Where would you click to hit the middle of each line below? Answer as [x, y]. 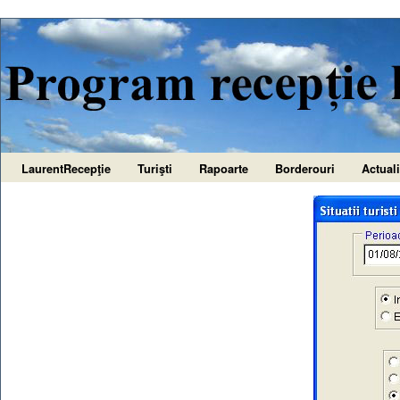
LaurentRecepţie [66, 169]
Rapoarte [224, 169]
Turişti [155, 169]
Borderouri [305, 169]
